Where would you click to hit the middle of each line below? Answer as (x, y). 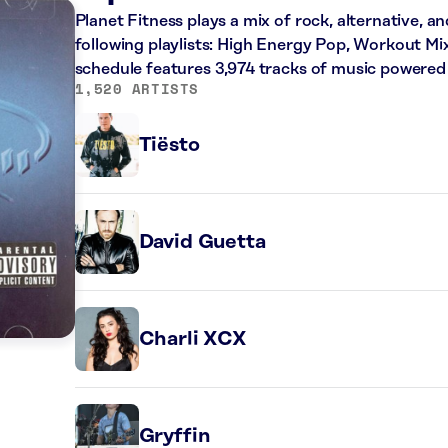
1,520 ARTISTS (136, 88)
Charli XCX (192, 338)
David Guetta (202, 241)
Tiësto (169, 144)
